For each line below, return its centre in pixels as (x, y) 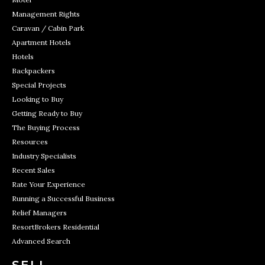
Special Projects (39, 85)
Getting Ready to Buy (47, 113)
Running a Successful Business (63, 198)
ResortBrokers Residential (56, 227)
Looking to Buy (38, 99)
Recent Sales (33, 170)
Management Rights (46, 14)
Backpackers (33, 71)
